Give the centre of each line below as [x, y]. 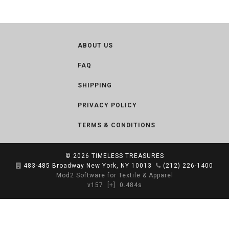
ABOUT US [95, 45]
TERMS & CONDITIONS [117, 125]
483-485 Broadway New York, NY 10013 [88, 166]
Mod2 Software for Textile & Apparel [114, 175]
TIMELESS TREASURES [128, 156]
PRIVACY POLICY [107, 105]
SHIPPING [95, 85]
